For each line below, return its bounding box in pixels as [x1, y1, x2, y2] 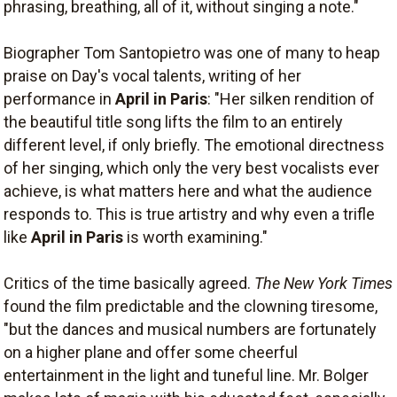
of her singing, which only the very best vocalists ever [4, 158, 379, 177]
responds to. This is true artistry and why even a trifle [4, 204, 375, 223]
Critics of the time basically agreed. [4, 273, 254, 292]
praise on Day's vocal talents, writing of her [4, 66, 301, 85]
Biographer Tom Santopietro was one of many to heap [4, 43, 380, 62]
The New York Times [254, 273, 393, 292]
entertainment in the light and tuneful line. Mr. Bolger [4, 365, 369, 385]
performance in [4, 89, 115, 108]
